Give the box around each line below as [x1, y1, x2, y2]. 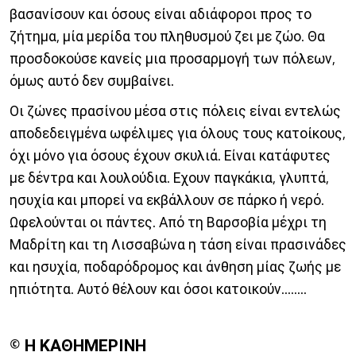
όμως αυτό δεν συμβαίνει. [10, 68, 174, 94]
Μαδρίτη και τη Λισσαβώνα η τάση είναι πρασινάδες [10, 231, 346, 257]
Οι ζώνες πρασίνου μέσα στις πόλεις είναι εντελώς [10, 98, 341, 124]
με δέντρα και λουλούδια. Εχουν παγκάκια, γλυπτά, [10, 164, 329, 191]
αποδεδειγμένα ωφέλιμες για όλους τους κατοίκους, [10, 120, 346, 146]
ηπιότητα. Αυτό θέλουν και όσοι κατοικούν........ [10, 276, 307, 302]
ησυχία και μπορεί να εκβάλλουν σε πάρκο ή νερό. [10, 187, 324, 213]
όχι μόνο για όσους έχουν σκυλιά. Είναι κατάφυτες [10, 142, 331, 168]
